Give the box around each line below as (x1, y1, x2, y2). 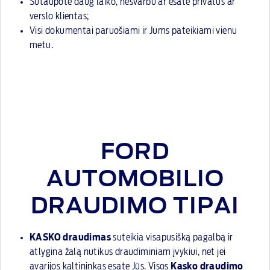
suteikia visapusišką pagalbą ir (111, 233, 233, 242)
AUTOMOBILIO (46, 169, 224, 190)
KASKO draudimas (30, 233, 111, 242)
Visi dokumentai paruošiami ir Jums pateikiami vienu (30, 26, 237, 36)
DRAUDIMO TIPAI (31, 196, 239, 218)
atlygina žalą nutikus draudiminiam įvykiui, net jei (30, 247, 226, 257)
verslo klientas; (30, 11, 89, 21)
